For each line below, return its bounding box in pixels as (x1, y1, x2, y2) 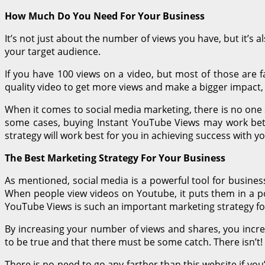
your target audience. (5, 44, 101, 58)
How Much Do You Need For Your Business (5, 9, 205, 22)
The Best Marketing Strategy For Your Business (5, 151, 225, 164)
